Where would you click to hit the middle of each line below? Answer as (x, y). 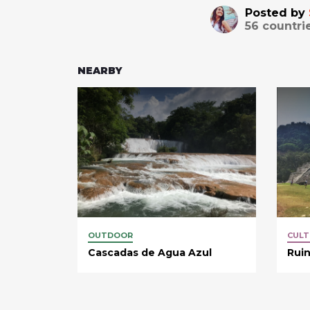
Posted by (276, 12)
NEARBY (100, 70)
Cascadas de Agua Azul (150, 252)
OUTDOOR (110, 235)
